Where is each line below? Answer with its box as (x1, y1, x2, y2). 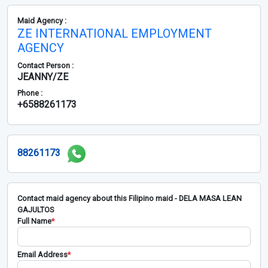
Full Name (17, 217, 51, 226)
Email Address (17, 250, 68, 260)
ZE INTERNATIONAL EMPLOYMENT (17, 26, 212, 41)
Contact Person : (17, 61, 74, 71)
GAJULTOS (17, 205, 54, 215)
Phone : (17, 89, 42, 98)
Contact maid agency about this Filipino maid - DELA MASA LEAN (17, 194, 242, 203)
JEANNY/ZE (17, 71, 68, 83)
